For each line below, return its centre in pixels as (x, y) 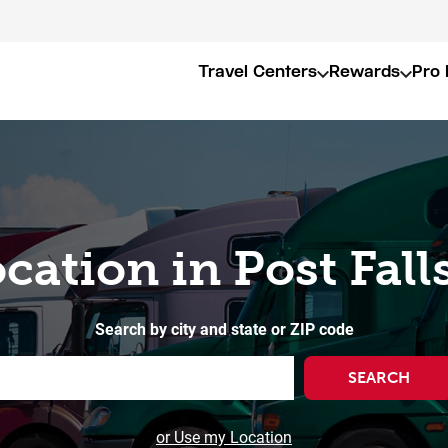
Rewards (364, 71)
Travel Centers (257, 71)
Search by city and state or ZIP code (224, 328)
